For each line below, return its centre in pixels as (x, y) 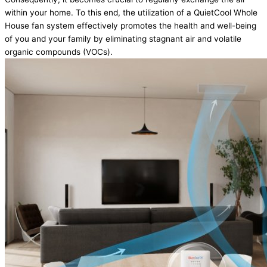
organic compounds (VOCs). (59, 52)
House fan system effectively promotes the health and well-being (131, 26)
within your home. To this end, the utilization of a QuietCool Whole (131, 13)
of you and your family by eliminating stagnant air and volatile (123, 39)
